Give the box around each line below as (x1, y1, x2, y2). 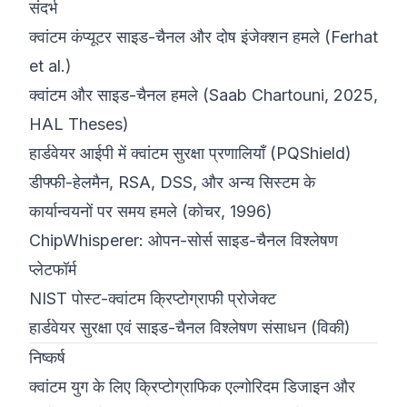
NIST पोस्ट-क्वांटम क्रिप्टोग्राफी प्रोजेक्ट (29, 289, 276, 308)
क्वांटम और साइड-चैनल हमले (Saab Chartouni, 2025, (29, 85, 378, 104)
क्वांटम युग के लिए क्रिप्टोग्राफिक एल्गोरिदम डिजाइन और (29, 377, 355, 396)
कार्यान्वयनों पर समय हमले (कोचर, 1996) (29, 202, 273, 221)
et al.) (29, 56, 72, 75)
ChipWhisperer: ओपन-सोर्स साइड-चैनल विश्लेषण (29, 231, 338, 250)
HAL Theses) (29, 114, 129, 134)
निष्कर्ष (29, 348, 65, 367)
